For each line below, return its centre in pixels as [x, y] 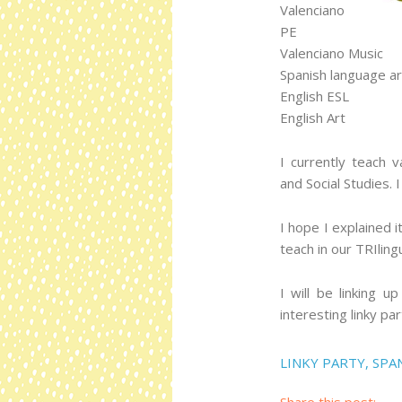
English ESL [315, 96]
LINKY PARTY [323, 362]
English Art [313, 117]
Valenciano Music [332, 52]
